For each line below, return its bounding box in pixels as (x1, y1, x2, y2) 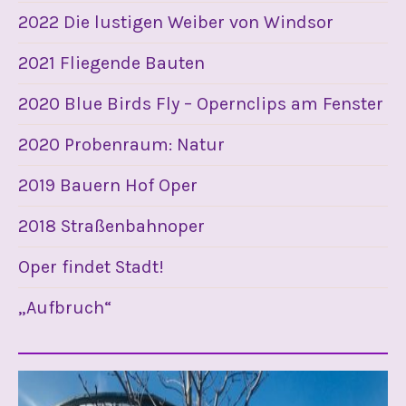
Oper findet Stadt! (18, 256, 164, 277)
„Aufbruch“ (18, 297, 111, 318)
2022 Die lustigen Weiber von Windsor (18, 12, 333, 33)
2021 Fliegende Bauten (18, 53, 205, 73)
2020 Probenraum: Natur (18, 134, 225, 155)
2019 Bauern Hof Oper (18, 175, 198, 196)
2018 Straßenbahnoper (18, 216, 205, 237)
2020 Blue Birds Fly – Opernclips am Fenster (18, 93, 383, 114)
